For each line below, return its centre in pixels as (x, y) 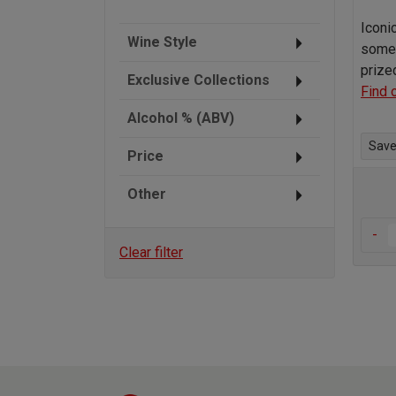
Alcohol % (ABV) (181, 118)
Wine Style (162, 42)
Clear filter (151, 252)
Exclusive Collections (198, 80)
